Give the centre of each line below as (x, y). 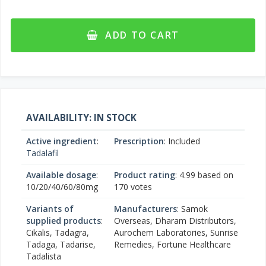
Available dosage (61, 175)
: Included (182, 141)
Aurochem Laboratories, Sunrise (176, 232)
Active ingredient (61, 141)
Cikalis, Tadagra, (58, 232)
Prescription (139, 141)
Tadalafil (42, 153)
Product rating (145, 175)
